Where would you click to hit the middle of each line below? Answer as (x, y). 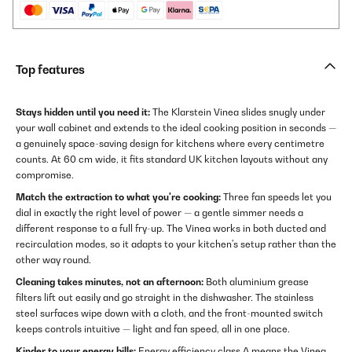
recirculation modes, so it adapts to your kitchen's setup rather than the (176, 244)
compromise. (45, 175)
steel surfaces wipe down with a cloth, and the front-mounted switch (169, 313)
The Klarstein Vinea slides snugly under (238, 112)
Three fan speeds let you (276, 197)
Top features (50, 70)
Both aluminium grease (256, 282)
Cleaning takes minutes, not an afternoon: (110, 282)
